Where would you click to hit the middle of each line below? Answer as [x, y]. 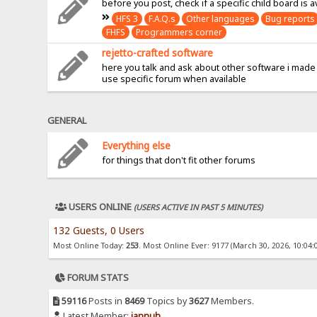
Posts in [106, 301]
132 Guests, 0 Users [99, 231]
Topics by [167, 301]
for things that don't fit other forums [179, 160]
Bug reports [290, 18]
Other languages [221, 18]
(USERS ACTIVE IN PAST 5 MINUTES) [198, 207]
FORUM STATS [97, 278]
